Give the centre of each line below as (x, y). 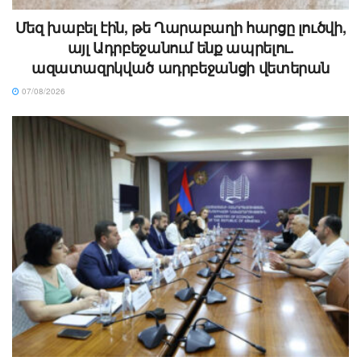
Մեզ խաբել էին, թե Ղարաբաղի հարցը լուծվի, (180, 28)
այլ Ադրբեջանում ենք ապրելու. (180, 48)
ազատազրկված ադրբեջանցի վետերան (180, 68)
